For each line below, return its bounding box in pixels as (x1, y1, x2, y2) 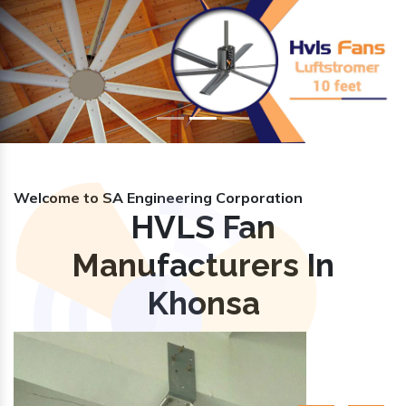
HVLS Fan (130, 208, 275, 246)
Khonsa (146, 284, 260, 322)
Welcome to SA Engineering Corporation (14, 188, 303, 207)
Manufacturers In (72, 246, 334, 284)
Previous (29, 59, 86, 78)
